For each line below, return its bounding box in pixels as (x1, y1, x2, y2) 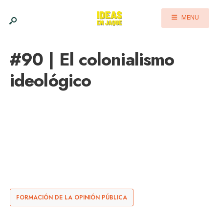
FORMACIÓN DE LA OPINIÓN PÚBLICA (16, 193, 127, 202)
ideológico (10, 68, 91, 93)
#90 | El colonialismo (10, 47, 175, 72)
